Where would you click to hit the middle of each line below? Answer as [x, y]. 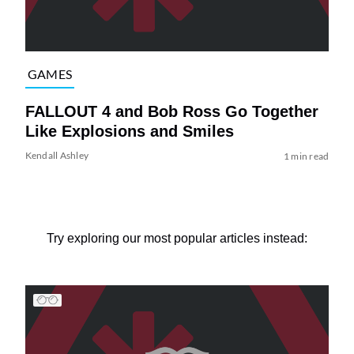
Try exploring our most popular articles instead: [177, 238]
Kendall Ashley [57, 155]
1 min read [306, 156]
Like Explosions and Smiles [129, 131]
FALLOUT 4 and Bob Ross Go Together [171, 111]
